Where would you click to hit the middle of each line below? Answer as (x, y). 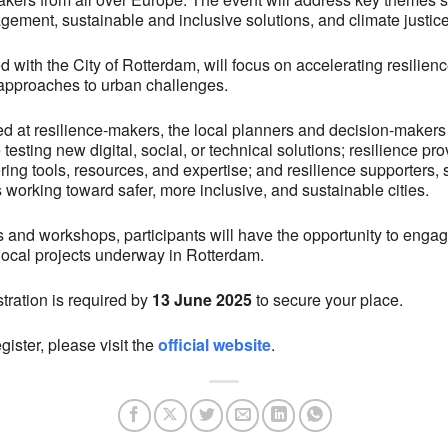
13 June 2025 (200, 299)
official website (214, 344)
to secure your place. (327, 299)
